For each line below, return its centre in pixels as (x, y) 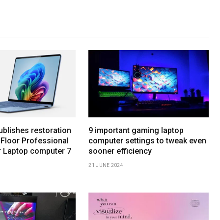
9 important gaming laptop (136, 131)
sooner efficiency (120, 151)
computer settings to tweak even (148, 141)
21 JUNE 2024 (106, 165)
